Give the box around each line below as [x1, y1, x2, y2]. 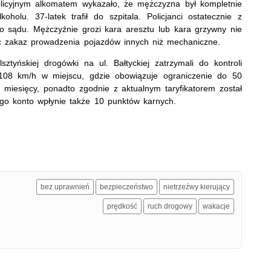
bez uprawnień [41, 183, 90, 192]
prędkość [107, 202, 137, 211]
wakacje [203, 202, 230, 211]
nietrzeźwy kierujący [163, 183, 230, 192]
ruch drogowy [148, 202, 192, 211]
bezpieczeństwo [100, 183, 153, 192]
